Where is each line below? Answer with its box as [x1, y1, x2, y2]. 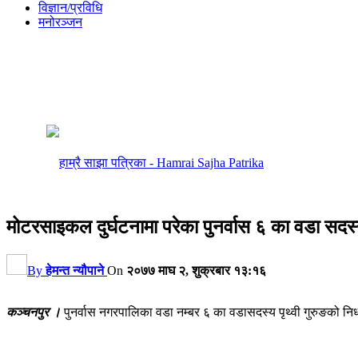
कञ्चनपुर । [6, 304, 61, 319]
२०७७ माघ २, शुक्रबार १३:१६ [126, 263, 266, 277]
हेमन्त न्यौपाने [46, 263, 104, 277]
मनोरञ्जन [38, 15, 82, 29]
